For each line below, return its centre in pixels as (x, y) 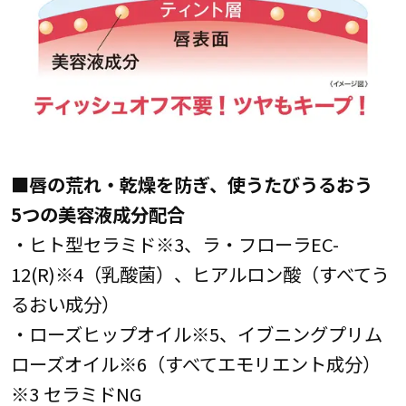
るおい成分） (65, 303)
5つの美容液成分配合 (97, 213)
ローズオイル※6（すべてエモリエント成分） (195, 363)
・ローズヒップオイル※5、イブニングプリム (196, 333)
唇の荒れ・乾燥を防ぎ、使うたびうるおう (209, 184)
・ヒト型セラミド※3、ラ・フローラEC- (174, 243)
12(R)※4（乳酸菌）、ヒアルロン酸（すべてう (200, 273)
